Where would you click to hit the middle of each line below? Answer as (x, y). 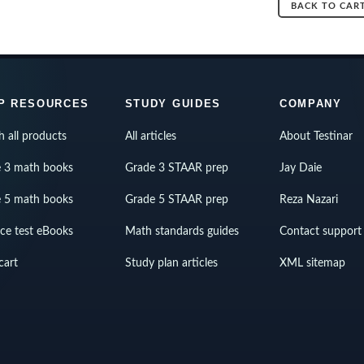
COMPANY (310, 104)
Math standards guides (182, 232)
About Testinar (316, 136)
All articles (150, 136)
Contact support (320, 232)
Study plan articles (171, 263)
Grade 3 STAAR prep (176, 168)
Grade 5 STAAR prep (176, 200)
